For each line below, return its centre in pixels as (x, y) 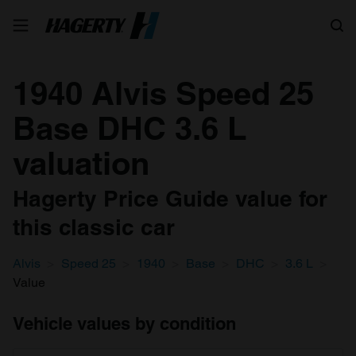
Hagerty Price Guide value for (170, 198)
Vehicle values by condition (124, 323)
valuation (81, 163)
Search (283, 19)
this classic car (94, 227)
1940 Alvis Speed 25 (163, 93)
